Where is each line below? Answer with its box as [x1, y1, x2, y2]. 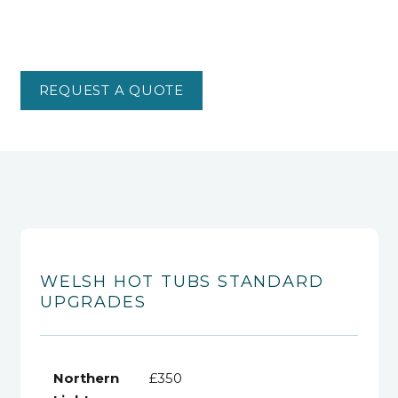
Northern [53, 370, 119, 387]
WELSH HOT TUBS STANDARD [40, 272, 324, 292]
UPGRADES [40, 292, 147, 313]
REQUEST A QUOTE [38, 81, 184, 99]
